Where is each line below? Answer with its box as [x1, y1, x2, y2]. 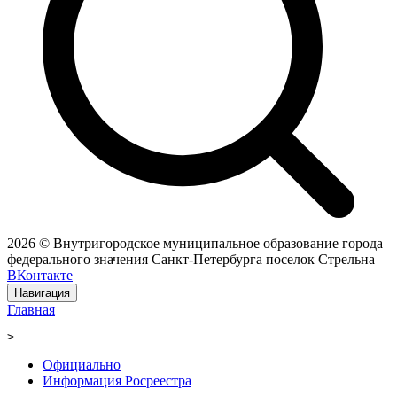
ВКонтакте [7, 268, 73, 284]
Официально [43, 357, 121, 373]
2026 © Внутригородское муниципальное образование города [7, 236, 383, 252]
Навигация [14, 286, 70, 300]
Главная [7, 302, 55, 318]
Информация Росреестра [43, 373, 191, 389]
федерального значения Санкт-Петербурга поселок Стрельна [7, 252, 375, 268]
